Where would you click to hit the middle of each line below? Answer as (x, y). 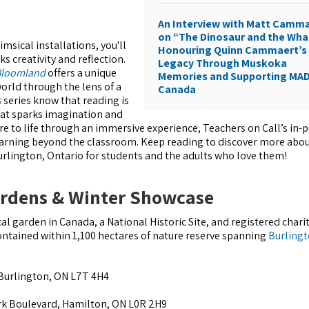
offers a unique (81, 73)
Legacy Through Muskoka (223, 63)
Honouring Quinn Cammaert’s (233, 50)
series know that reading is (65, 101)
